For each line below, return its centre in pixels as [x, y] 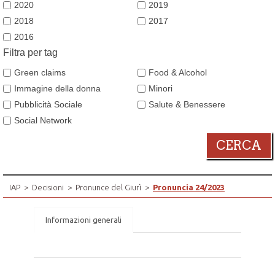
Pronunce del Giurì [108, 187]
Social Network [43, 120]
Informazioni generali [83, 219]
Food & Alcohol [178, 72]
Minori [161, 88]
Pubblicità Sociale [48, 104]
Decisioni [48, 187]
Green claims [40, 72]
